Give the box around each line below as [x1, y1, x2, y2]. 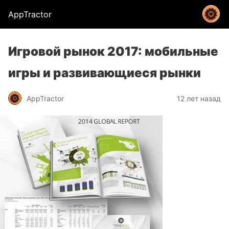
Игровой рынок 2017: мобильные [8, 44, 218, 59]
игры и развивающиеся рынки [8, 65, 201, 80]
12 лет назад [177, 94, 221, 103]
